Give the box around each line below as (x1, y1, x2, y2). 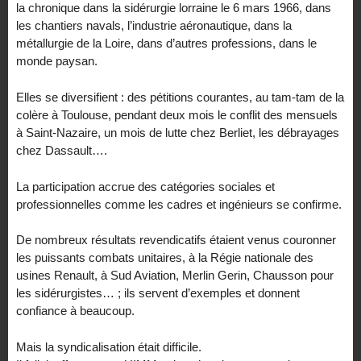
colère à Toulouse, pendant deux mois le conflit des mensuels (16, 107, 338, 122)
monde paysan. (16, 54, 98, 68)
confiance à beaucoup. (16, 304, 135, 318)
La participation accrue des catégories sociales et (16, 179, 275, 193)
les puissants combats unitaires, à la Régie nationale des (16, 251, 313, 265)
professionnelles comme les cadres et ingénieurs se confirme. (16, 197, 342, 211)
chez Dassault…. (16, 143, 107, 157)
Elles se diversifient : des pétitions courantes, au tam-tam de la (16, 89, 344, 104)
